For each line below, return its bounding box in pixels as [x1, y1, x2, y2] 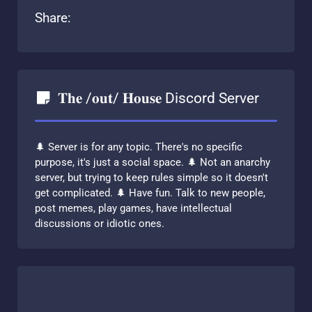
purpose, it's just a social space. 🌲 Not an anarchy [35, 156, 270, 169]
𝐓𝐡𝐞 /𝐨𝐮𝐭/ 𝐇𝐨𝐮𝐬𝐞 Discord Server [54, 90, 260, 107]
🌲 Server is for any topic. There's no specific [35, 141, 242, 154]
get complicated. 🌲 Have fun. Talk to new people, [35, 187, 265, 200]
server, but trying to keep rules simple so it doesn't [35, 171, 268, 185]
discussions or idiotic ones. [35, 217, 164, 231]
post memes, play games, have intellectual [35, 202, 232, 215]
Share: [35, 10, 71, 26]
